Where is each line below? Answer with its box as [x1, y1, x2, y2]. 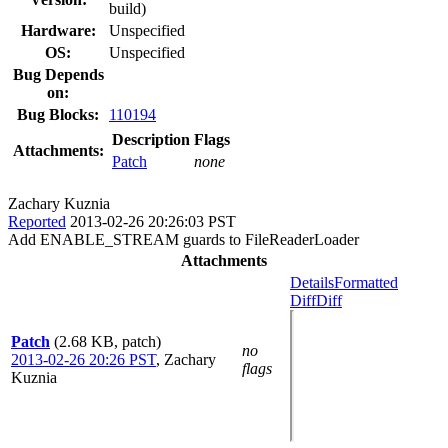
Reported [8, 212, 66, 230]
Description [112, 130, 190, 148]
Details [290, 273, 334, 291]
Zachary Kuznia [8, 194, 110, 212]
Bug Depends [12, 65, 104, 83]
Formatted [334, 273, 398, 291]
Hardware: [20, 21, 96, 39]
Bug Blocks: [17, 105, 99, 123]
